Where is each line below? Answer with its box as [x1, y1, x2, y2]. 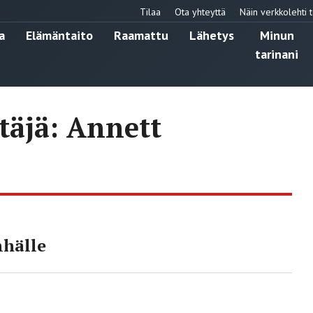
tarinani [255, 45, 298, 62]
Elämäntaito [26, 27, 93, 43]
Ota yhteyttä [175, 5, 226, 18]
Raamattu [114, 27, 168, 43]
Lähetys [189, 27, 234, 43]
